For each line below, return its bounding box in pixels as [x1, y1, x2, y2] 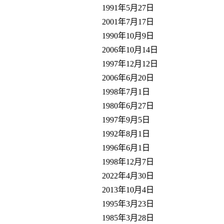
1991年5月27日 [102, 3, 154, 12]
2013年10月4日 [102, 185, 154, 194]
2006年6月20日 [102, 73, 154, 82]
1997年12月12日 [102, 59, 158, 68]
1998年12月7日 [102, 157, 154, 166]
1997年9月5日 [102, 115, 150, 124]
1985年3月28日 [102, 213, 154, 222]
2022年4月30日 [102, 171, 154, 180]
